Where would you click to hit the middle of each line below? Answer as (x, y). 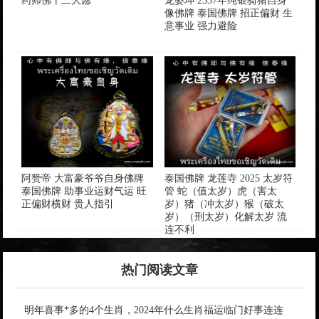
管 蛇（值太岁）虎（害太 (220, 191)
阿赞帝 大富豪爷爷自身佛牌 (83, 178)
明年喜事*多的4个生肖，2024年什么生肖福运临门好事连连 (154, 310)
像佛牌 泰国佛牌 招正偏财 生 (228, 13)
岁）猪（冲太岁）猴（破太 (224, 204)
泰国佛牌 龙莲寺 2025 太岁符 (228, 178)
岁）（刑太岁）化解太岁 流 (225, 216)
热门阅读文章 (159, 270)
